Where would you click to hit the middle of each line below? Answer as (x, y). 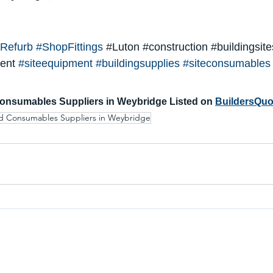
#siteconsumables (227, 64)
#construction (175, 47)
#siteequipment (55, 64)
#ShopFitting (67, 47)
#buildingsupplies (138, 64)
